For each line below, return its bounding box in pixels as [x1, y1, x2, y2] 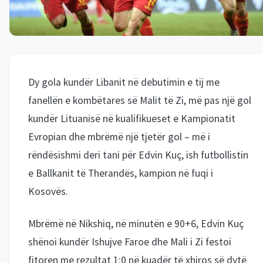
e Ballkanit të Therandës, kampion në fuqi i [28, 167, 213, 180]
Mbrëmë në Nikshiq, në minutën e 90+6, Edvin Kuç [28, 217, 244, 231]
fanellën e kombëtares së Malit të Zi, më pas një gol [28, 94, 251, 107]
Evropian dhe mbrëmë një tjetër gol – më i [28, 130, 210, 144]
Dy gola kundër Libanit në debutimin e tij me [28, 76, 220, 89]
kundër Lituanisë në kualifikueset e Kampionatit [28, 112, 235, 126]
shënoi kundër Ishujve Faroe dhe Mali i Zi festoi [28, 235, 231, 249]
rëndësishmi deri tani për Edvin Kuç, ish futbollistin [28, 149, 248, 162]
